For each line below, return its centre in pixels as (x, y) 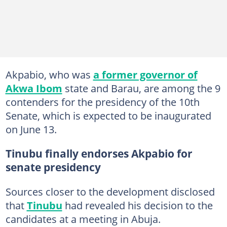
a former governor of (145, 74)
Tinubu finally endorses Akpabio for (99, 154)
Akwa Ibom (34, 88)
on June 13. (31, 129)
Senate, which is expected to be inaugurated (108, 116)
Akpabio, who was (49, 74)
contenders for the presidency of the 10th (102, 102)
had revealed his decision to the (137, 205)
